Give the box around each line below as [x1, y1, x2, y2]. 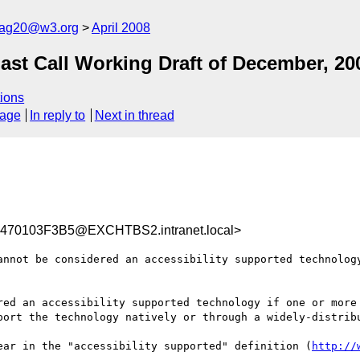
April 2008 [92, 21, 150, 35]
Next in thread [94, 108, 174, 123]
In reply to [30, 108, 86, 123]
